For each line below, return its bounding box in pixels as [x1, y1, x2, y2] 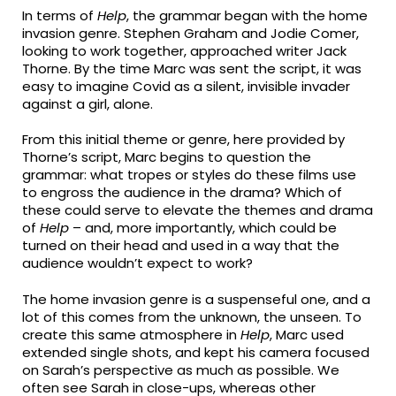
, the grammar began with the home [126, 5, 369, 25]
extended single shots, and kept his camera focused [22, 342, 370, 362]
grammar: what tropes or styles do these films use [22, 165, 357, 185]
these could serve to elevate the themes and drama [22, 201, 374, 220]
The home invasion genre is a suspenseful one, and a [22, 289, 371, 308]
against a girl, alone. [22, 94, 154, 113]
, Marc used [270, 324, 345, 344]
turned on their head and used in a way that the [22, 236, 340, 255]
